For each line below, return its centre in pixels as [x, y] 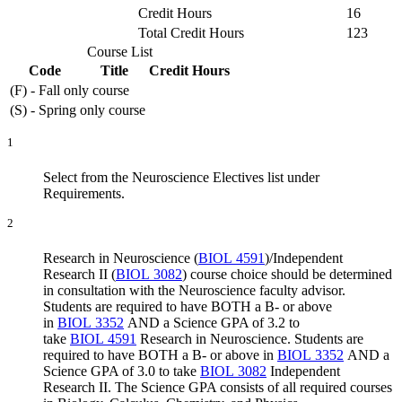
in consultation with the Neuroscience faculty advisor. [194, 291]
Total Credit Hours [191, 32]
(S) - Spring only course [78, 109]
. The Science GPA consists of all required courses [250, 388]
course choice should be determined [289, 275]
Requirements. [84, 193]
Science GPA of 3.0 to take [122, 371]
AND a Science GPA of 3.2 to [212, 323]
